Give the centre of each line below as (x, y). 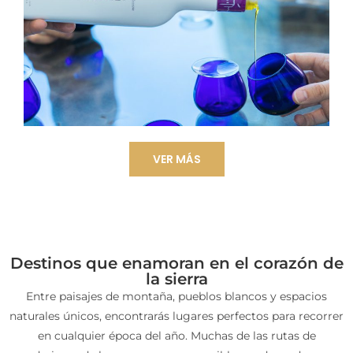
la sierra (176, 279)
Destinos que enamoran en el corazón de (176, 264)
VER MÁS (176, 160)
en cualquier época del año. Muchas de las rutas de (176, 336)
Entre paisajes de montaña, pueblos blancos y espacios (176, 297)
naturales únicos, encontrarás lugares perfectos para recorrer (176, 316)
